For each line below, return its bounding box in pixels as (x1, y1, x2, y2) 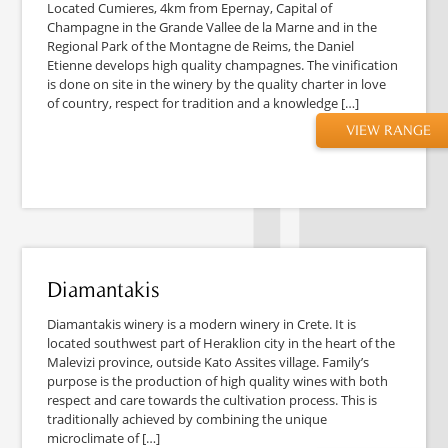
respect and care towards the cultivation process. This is (47, 390, 378, 409)
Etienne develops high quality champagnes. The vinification (47, 55, 399, 74)
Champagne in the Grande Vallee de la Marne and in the (47, 17, 378, 36)
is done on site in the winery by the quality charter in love (47, 74, 387, 93)
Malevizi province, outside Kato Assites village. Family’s (47, 352, 370, 371)
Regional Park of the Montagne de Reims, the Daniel (47, 36, 355, 55)
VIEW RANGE (345, 121, 431, 138)
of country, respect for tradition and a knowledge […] (47, 93, 360, 112)
